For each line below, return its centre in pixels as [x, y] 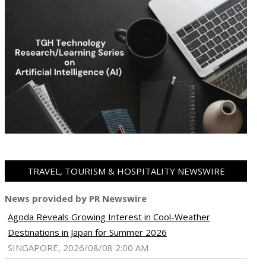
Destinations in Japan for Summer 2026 [87, 232]
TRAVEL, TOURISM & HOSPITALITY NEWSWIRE [126, 171]
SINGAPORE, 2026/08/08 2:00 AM [78, 248]
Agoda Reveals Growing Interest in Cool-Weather [109, 217]
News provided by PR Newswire [76, 199]
